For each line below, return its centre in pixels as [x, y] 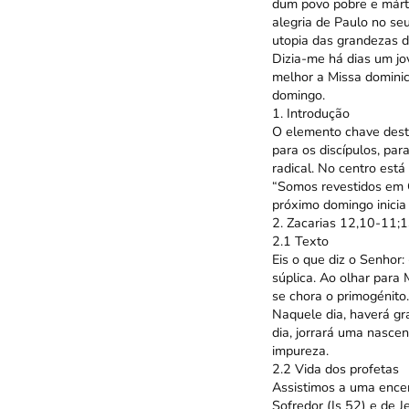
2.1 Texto [300, 241]
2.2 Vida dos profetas [335, 369]
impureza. [300, 351]
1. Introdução [310, 114]
